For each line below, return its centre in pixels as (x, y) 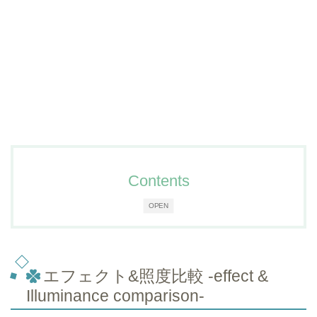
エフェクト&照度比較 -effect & (156, 276)
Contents (158, 181)
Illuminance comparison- (115, 296)
